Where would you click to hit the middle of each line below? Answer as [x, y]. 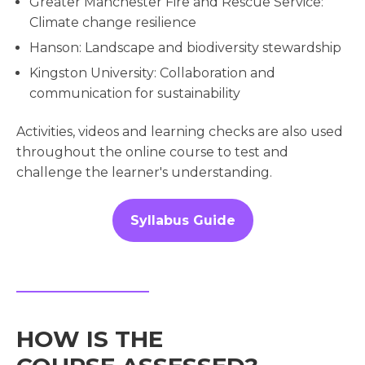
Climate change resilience [113, 23]
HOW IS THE [90, 339]
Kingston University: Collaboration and [152, 73]
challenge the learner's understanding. [144, 173]
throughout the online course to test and [152, 152]
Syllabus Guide [182, 221]
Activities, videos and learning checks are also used [180, 132]
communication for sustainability [135, 94]
